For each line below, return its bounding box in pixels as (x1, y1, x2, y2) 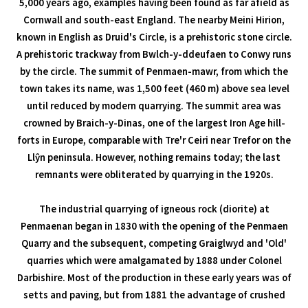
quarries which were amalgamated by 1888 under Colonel (26, 254, 282, 267)
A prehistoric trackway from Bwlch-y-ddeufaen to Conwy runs (16, 47, 291, 60)
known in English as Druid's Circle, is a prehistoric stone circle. (16, 30, 292, 43)
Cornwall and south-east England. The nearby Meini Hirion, (23, 13, 285, 26)
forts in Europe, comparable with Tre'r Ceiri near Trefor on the (17, 133, 291, 146)
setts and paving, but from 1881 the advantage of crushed (23, 288, 285, 301)
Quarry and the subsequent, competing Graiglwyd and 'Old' (21, 236, 287, 250)
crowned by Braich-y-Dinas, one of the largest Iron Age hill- (23, 116, 285, 129)
